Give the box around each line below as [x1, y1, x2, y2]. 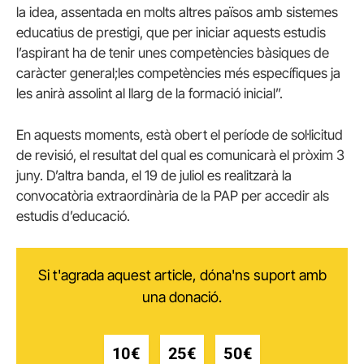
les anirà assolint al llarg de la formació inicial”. [16, 84, 283, 102]
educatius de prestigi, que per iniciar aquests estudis [16, 24, 326, 41]
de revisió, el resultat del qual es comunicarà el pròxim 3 [16, 147, 344, 164]
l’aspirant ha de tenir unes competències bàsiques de [16, 44, 329, 61]
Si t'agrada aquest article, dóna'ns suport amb [37, 266, 327, 284]
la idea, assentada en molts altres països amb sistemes [16, 3, 338, 20]
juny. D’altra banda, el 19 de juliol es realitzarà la [16, 167, 292, 184]
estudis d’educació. [16, 208, 130, 225]
